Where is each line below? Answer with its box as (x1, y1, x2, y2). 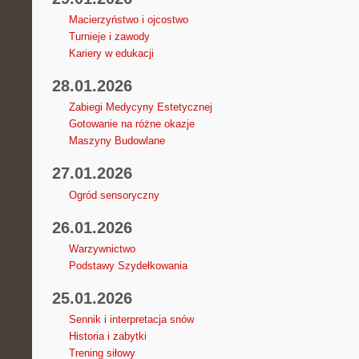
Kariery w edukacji (68, 47, 154, 60)
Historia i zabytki (68, 329, 147, 342)
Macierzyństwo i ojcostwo (68, 14, 188, 26)
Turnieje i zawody (68, 30, 150, 43)
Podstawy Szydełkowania (68, 259, 188, 272)
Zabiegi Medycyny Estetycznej (68, 101, 212, 114)
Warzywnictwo (68, 242, 135, 255)
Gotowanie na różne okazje (68, 118, 195, 131)
